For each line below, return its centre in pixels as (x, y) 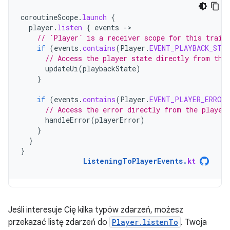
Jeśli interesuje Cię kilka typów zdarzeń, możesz (96, 210)
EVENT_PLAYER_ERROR (188, 99)
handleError (68, 120)
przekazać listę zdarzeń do (59, 222)
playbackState (109, 69)
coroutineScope (49, 17)
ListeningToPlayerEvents (133, 161)
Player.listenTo (145, 222)
